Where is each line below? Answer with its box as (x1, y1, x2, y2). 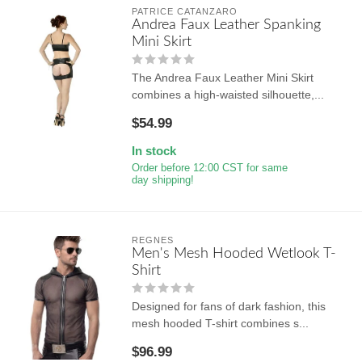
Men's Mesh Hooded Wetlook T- (131, 245, 336, 261)
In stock (131, 143, 176, 158)
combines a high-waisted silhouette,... (131, 87, 324, 101)
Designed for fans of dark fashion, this (131, 299, 326, 313)
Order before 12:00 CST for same (131, 162, 288, 174)
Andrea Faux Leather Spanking (131, 16, 321, 32)
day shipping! (131, 174, 194, 186)
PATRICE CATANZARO (131, 6, 238, 16)
